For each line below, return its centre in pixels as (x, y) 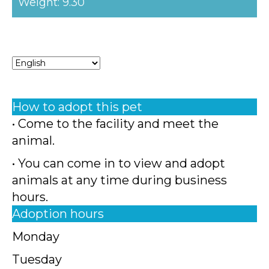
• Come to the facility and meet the (115, 124)
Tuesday (37, 259)
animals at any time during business (119, 180)
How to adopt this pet (77, 107)
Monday (36, 237)
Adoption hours (58, 214)
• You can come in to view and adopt (119, 163)
